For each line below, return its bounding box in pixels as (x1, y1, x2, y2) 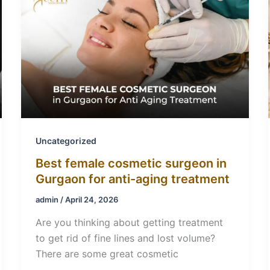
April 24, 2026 (64, 195, 118, 205)
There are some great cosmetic (35, 247, 178, 260)
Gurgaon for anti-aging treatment (35, 172, 233, 187)
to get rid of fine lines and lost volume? (35, 231, 215, 244)
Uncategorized (35, 135, 96, 146)
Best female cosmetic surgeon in (35, 156, 227, 171)
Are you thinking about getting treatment (35, 216, 223, 228)
